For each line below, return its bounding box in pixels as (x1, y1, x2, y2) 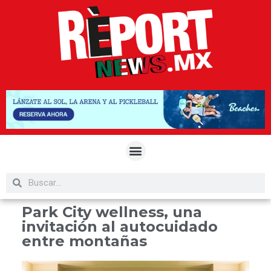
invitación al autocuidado (22, 217, 218, 235)
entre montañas (22, 232, 147, 250)
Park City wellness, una (22, 203, 202, 221)
